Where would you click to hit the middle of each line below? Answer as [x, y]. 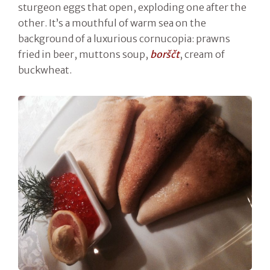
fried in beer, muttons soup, [84, 55]
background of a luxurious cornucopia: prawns [124, 39]
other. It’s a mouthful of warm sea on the [112, 23]
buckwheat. [45, 70]
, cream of [202, 55]
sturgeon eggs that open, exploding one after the [132, 8]
